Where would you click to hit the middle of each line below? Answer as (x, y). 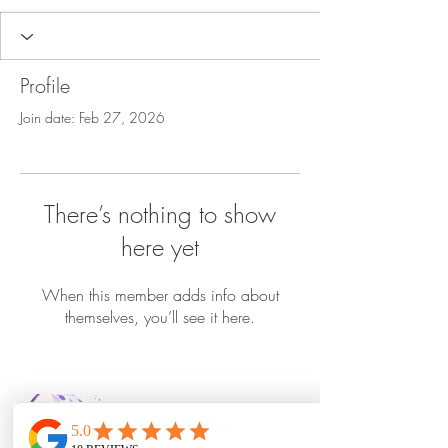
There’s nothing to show (160, 214)
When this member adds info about (160, 295)
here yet (160, 247)
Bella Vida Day (187, 428)
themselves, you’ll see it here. (160, 317)
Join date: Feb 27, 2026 (92, 118)
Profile (45, 86)
